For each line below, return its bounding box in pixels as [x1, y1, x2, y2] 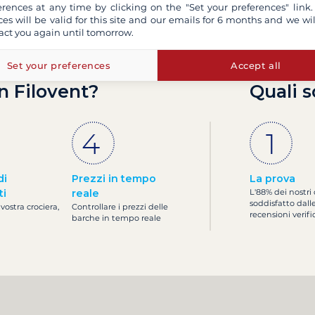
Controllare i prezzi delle [71, 202, 168, 212]
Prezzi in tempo [71, 172, 156, 185]
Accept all [231, 60, 281, 71]
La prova [250, 172, 296, 185]
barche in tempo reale [71, 213, 161, 223]
